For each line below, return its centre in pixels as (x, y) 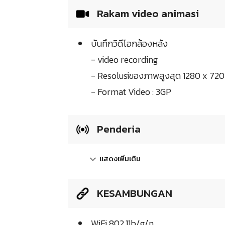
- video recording (124, 60)
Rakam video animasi (147, 14)
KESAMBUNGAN (133, 193)
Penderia (118, 129)
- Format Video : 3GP (131, 92)
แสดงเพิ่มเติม (120, 159)
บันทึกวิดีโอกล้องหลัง (129, 44)
